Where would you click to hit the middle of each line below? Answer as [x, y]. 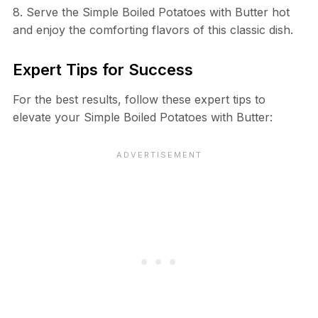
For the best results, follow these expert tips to [139, 100]
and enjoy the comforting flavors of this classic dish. [153, 30]
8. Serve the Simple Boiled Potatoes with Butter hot [151, 12]
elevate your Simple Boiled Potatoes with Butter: [142, 117]
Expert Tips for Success [103, 70]
